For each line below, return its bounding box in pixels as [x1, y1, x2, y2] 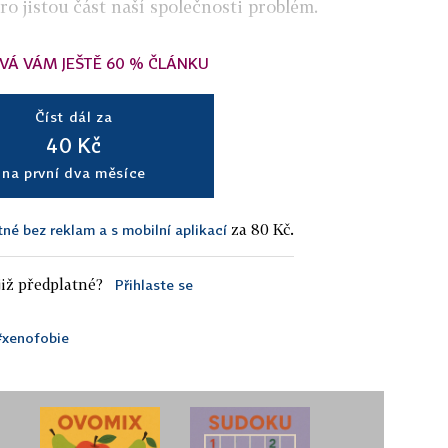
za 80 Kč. [227, 219, 294, 238]
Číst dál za [35, 107, 113, 125]
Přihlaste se [114, 275, 193, 293]
